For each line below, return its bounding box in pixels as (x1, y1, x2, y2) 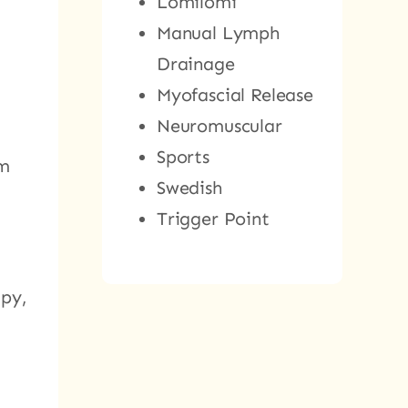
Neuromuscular (156, 114, 282, 137)
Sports (156, 145, 209, 168)
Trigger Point (156, 207, 270, 229)
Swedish (156, 176, 222, 199)
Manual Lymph (156, 21, 280, 44)
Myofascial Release (156, 83, 313, 106)
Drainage (156, 52, 235, 75)
